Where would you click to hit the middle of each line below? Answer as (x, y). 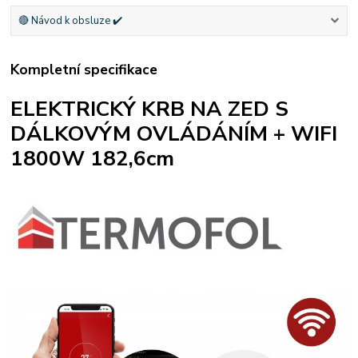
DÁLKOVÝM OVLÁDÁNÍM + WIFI (174, 133)
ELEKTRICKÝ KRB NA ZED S (150, 108)
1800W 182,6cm (93, 158)
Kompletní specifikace (84, 69)
